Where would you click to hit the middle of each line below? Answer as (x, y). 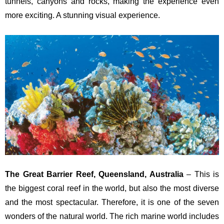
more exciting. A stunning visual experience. (82, 15)
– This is (201, 174)
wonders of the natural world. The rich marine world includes (112, 216)
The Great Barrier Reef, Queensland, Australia (94, 174)
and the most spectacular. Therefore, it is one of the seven (112, 202)
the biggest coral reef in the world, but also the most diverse (112, 188)
